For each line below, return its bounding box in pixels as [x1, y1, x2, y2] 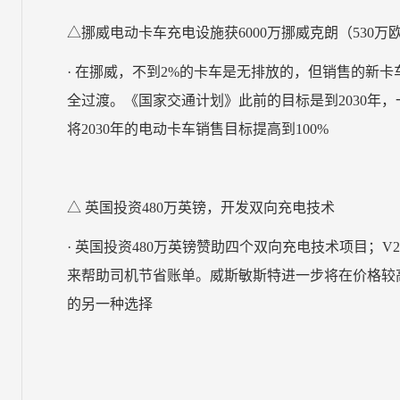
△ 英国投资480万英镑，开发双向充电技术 [67, 200, 336, 215]
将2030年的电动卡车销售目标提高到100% [67, 121, 329, 137]
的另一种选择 [67, 296, 154, 312]
